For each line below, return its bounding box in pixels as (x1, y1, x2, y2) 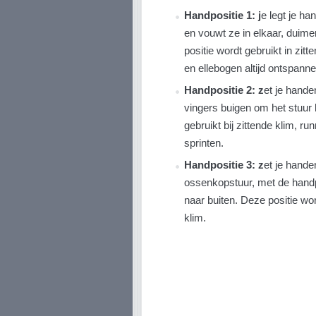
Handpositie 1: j (183, 8, 261, 21)
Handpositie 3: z (183, 159, 264, 171)
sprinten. (183, 136, 224, 149)
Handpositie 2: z (183, 83, 264, 96)
